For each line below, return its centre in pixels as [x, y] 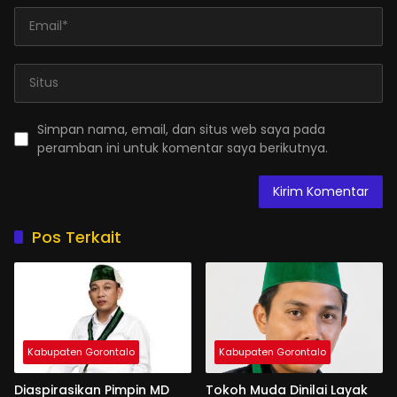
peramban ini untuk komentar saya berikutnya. [183, 148]
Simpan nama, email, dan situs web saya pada [181, 129]
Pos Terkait [77, 237]
